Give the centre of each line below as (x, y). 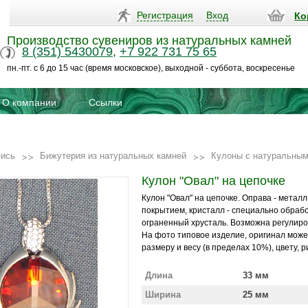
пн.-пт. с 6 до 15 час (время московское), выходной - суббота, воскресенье (151, 68)
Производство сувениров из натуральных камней (149, 41)
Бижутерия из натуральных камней (113, 156)
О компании (29, 102)
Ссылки (106, 102)
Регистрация (165, 15)
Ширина (163, 295)
